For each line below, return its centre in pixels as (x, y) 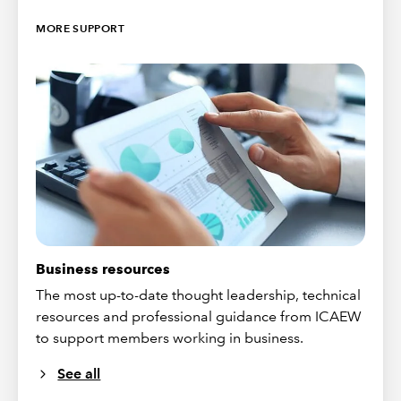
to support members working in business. (170, 338)
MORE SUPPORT (80, 29)
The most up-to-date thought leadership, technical (199, 295)
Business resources (103, 269)
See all (79, 374)
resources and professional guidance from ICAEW (199, 317)
